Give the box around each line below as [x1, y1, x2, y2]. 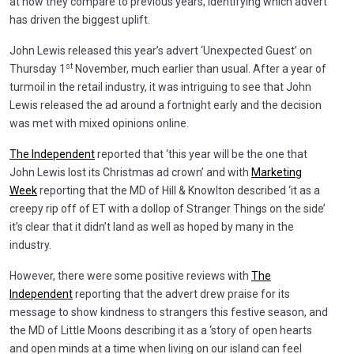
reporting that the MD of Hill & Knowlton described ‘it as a [37, 183, 320, 197]
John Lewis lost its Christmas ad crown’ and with [9, 165, 251, 179]
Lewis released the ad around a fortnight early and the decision [9, 98, 322, 111]
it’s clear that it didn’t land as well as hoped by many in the [9, 220, 294, 233]
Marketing [251, 165, 302, 179]
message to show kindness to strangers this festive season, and [9, 305, 328, 318]
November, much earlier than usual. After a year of [73, 62, 326, 75]
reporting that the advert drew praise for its [73, 287, 290, 300]
